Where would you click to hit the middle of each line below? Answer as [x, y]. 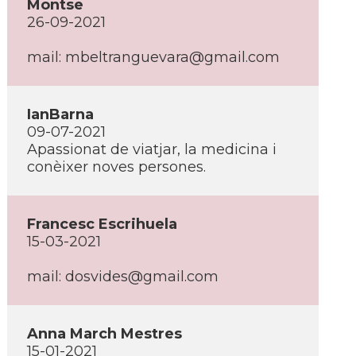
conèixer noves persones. [116, 167]
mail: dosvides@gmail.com [123, 277]
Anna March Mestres [104, 334]
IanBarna [60, 114]
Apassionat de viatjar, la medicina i [152, 149]
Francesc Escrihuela [102, 224]
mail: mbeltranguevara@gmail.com [153, 57]
